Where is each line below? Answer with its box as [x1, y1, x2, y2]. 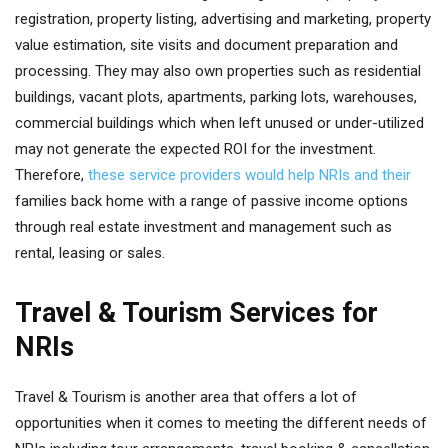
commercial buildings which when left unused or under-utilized [15, 114, 424, 132]
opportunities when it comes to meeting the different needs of [15, 414, 427, 432]
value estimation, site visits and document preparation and [15, 36, 398, 54]
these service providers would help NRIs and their [88, 166, 411, 184]
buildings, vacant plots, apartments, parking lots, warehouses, [15, 88, 417, 106]
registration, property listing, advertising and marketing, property [15, 10, 431, 28]
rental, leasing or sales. [15, 244, 165, 262]
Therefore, [15, 166, 88, 184]
